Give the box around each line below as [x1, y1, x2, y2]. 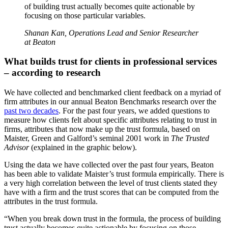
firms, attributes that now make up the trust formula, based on [4, 125, 200, 134]
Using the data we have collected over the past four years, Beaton [4, 160, 214, 169]
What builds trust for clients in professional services [4, 56, 217, 67]
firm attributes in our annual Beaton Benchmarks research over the [4, 97, 216, 106]
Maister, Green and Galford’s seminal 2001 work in [4, 134, 171, 143]
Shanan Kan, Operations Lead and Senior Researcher [24, 28, 198, 37]
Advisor [4, 143, 29, 152]
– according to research [4, 67, 101, 78]
